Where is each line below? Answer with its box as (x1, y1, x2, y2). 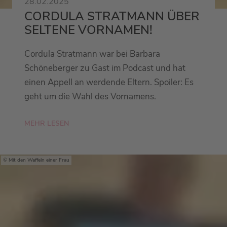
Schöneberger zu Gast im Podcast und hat (24, 62, 185, 74)
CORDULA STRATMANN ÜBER (24, 8, 200, 24)
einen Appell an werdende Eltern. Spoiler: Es (24, 76, 194, 88)
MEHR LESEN (24, 119, 69, 129)
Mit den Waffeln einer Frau (9, 156, 69, 164)
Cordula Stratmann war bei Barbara (24, 48, 160, 60)
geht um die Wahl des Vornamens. (24, 90, 156, 102)
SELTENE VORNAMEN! (24, 21, 153, 38)
